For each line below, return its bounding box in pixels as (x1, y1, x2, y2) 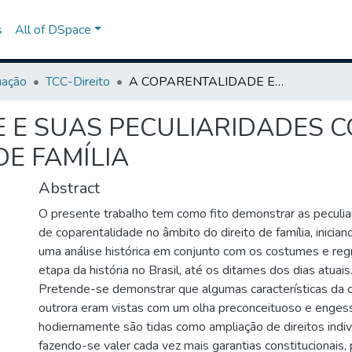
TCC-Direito (46, 73, 110, 90)
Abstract (38, 178, 100, 199)
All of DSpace (14, 21, 91, 38)
